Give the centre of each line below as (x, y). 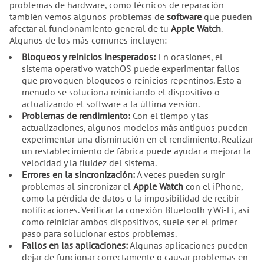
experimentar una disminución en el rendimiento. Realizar (137, 139)
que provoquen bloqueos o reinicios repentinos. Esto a (131, 80)
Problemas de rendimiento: (76, 115)
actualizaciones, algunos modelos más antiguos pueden (135, 127)
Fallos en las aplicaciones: (75, 245)
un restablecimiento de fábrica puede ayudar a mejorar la (136, 151)
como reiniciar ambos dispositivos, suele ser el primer (129, 221)
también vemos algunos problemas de (88, 16)
